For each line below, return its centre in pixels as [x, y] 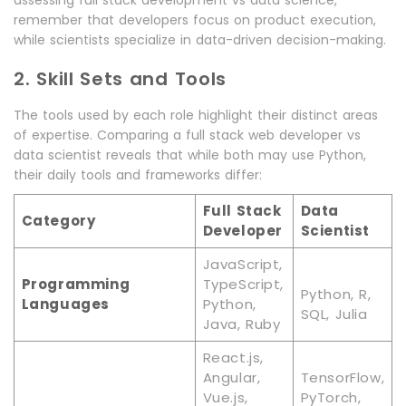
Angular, [232, 378]
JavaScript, [243, 265]
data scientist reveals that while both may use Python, [190, 155]
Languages [65, 304]
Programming [76, 285]
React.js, [233, 358]
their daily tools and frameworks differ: [138, 175]
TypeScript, [243, 285]
